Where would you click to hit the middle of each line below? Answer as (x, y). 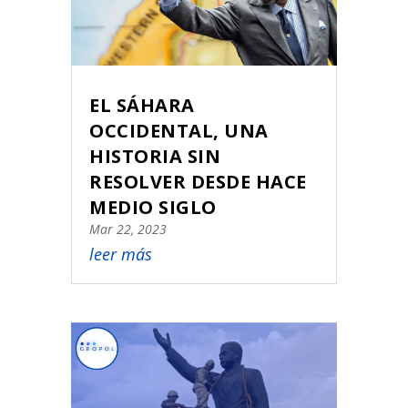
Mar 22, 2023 (128, 229)
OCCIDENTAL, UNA (179, 130)
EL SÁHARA (142, 105)
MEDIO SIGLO (153, 207)
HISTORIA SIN (155, 156)
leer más (121, 254)
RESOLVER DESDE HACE (198, 181)
